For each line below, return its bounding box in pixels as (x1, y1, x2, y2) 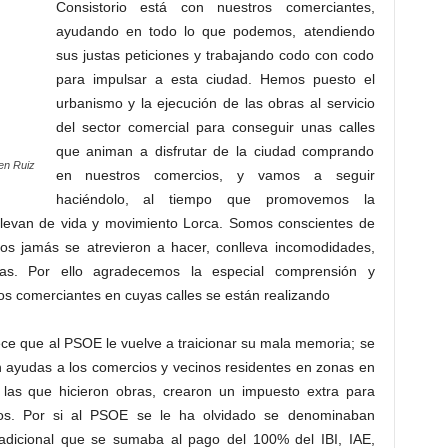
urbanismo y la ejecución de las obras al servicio (55, 95, 375, 111)
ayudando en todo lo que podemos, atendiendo (55, 23, 375, 39)
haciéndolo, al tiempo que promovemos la (55, 191, 375, 207)
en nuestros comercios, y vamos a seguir (55, 167, 375, 183)
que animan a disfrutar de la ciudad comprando (55, 143, 375, 159)
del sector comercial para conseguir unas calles (55, 119, 375, 135)
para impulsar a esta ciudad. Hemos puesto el (55, 71, 375, 87)
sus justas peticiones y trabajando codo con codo (55, 47, 375, 63)
